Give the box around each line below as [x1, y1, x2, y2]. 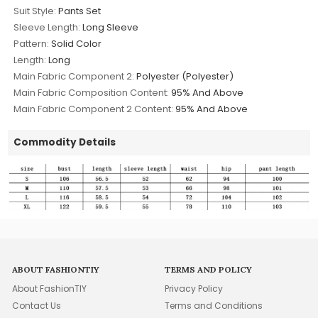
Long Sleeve [82, 20, 139, 34]
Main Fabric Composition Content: [13, 85, 170, 99]
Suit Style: [13, 4, 57, 18]
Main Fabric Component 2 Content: [13, 102, 174, 116]
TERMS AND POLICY [165, 263, 253, 275]
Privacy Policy [165, 282, 224, 295]
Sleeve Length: [13, 20, 81, 34]
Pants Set [58, 4, 102, 18]
